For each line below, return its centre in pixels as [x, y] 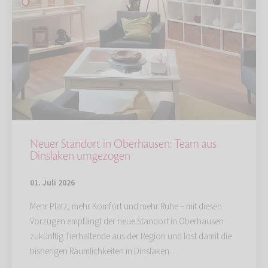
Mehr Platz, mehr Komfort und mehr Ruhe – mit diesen [126, 207]
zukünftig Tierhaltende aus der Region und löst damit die [131, 237]
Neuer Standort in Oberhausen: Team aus [123, 144]
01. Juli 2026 [52, 183]
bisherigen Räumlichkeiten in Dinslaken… [103, 252]
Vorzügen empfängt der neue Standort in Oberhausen [127, 222]
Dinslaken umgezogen [80, 156]
